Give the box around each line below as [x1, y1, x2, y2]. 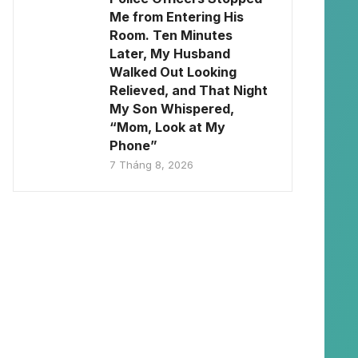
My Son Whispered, [109, 101, 234, 117]
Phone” [109, 137, 157, 153]
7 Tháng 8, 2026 [109, 158, 193, 171]
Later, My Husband [109, 46, 230, 62]
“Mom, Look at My [109, 119, 225, 135]
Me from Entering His [109, 9, 244, 25]
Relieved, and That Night [109, 82, 268, 98]
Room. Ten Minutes [109, 27, 233, 43]
